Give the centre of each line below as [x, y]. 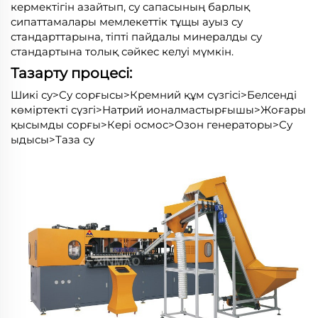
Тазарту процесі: [71, 73]
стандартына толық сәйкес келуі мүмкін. [122, 51]
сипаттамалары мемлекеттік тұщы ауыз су [127, 21]
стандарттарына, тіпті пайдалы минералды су [136, 36]
